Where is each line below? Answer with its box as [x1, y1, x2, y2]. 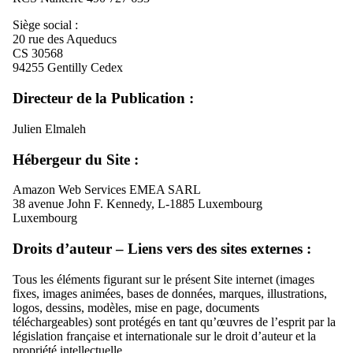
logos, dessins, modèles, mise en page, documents [13, 300, 259, 314]
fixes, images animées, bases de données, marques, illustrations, [13, 286, 327, 300]
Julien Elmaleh [13, 121, 86, 136]
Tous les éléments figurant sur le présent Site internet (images [13, 272, 314, 286]
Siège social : [13, 18, 78, 32]
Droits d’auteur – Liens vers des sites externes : [13, 240, 311, 258]
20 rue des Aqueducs [13, 32, 117, 46]
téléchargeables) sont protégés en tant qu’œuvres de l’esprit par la [13, 314, 336, 329]
